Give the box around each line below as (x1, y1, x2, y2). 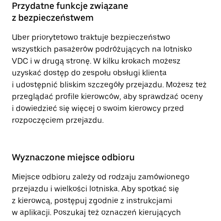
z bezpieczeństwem (12, 12, 94, 23)
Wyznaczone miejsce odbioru (12, 152, 135, 162)
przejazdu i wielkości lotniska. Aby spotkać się (12, 184, 179, 193)
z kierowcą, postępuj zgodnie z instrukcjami (12, 196, 172, 205)
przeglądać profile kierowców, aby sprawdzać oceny (12, 92, 203, 101)
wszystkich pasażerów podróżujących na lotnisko (12, 44, 192, 54)
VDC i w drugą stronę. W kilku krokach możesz (12, 56, 181, 66)
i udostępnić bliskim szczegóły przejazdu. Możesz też (12, 80, 207, 89)
